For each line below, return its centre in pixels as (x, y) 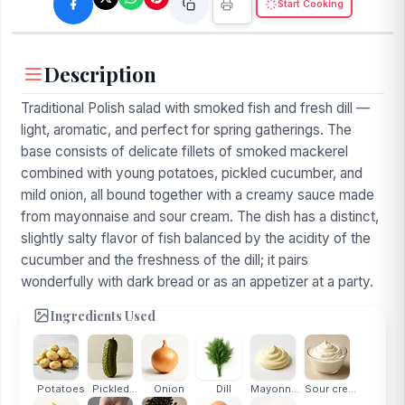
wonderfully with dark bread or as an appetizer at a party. (197, 282)
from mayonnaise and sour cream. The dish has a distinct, (200, 217)
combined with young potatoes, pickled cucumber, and (192, 173)
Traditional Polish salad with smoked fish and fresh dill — (195, 108)
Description (100, 74)
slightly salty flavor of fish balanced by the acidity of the (196, 238)
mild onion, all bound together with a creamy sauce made (198, 195)
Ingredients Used (103, 315)
